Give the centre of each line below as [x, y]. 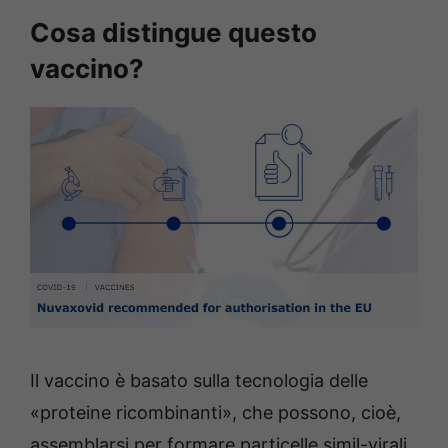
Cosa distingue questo [173, 33]
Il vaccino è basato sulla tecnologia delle [199, 380]
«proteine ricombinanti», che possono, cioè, [215, 412]
